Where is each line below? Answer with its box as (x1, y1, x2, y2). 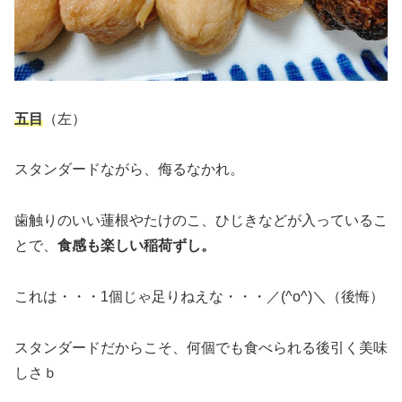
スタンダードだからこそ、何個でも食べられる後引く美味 (14, 339, 388, 355)
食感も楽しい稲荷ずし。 (57, 238, 215, 254)
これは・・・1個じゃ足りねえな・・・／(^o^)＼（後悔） (14, 288, 384, 304)
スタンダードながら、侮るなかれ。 (14, 162, 244, 178)
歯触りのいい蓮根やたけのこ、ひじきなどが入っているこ (14, 213, 388, 229)
